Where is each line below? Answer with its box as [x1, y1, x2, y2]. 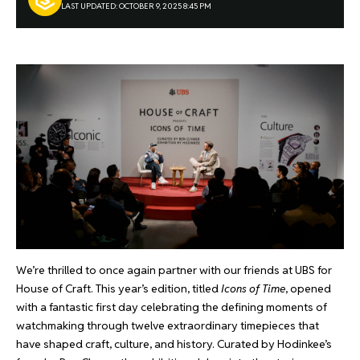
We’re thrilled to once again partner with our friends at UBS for [16, 262, 332, 277]
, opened [285, 280, 331, 296]
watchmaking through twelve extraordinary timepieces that [16, 317, 319, 333]
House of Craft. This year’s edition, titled [16, 280, 221, 296]
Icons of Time [221, 280, 285, 296]
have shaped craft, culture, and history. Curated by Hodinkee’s [16, 336, 332, 351]
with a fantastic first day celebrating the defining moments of [16, 299, 327, 314]
